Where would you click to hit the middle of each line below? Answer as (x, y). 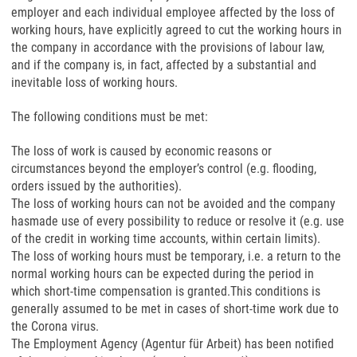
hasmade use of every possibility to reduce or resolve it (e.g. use (178, 221)
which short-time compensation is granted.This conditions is (166, 291)
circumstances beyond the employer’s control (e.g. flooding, (164, 169)
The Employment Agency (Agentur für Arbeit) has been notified (173, 344)
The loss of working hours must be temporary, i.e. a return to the (176, 256)
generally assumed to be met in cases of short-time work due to (175, 309)
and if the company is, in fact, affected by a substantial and (164, 65)
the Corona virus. (55, 326)
